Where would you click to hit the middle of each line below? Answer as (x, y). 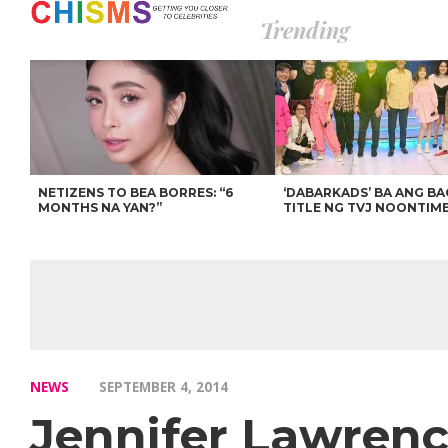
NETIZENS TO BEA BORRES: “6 (136, 192)
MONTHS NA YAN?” (100, 207)
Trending (304, 30)
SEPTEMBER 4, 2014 (163, 386)
